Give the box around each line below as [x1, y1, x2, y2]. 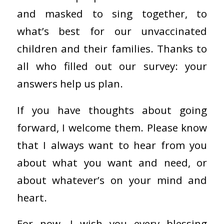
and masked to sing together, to [16, 6, 207, 20]
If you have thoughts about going [16, 102, 207, 117]
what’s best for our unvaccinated [16, 23, 207, 38]
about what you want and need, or [16, 155, 207, 169]
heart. [16, 190, 47, 204]
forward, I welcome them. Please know [16, 120, 207, 134]
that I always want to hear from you [16, 137, 207, 152]
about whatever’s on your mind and [16, 172, 207, 187]
